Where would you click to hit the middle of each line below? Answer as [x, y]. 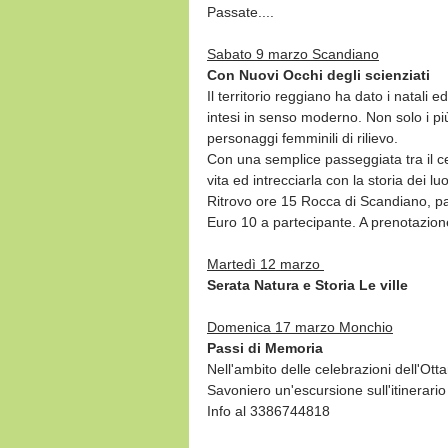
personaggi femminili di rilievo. [302, 137]
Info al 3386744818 [268, 410]
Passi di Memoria [265, 347]
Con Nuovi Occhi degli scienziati [318, 74]
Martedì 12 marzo [265, 263]
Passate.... [240, 11]
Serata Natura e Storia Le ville [307, 284]
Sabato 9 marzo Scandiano [293, 53]
